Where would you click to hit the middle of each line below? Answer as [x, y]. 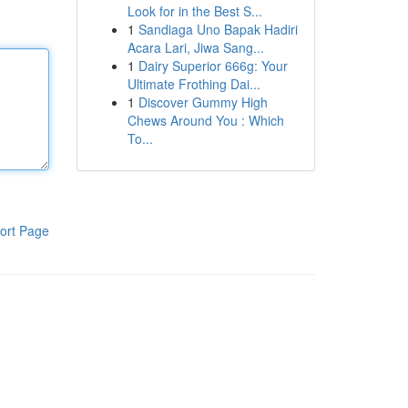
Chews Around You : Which [205, 120]
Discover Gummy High [203, 102]
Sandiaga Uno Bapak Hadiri [218, 29]
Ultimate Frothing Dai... [194, 84]
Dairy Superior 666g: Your [213, 66]
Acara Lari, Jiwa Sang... [195, 47]
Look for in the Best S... [194, 11]
